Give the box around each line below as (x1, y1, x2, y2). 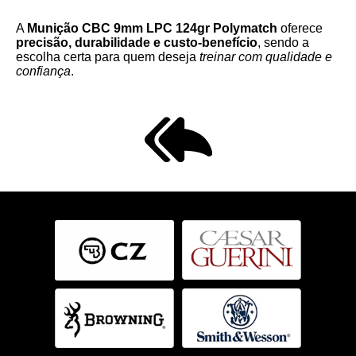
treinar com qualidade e (199, 50, 332, 64)
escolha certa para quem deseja (16, 50, 199, 64)
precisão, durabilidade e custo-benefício (16, 36, 257, 49)
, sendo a (257, 36, 309, 49)
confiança (16, 64, 71, 78)
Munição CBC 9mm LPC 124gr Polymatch (27, 21, 277, 35)
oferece (277, 21, 323, 35)
